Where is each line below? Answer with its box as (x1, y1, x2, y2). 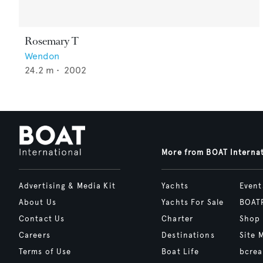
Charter (161, 214, 194, 224)
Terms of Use (19, 247, 72, 257)
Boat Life (161, 247, 200, 257)
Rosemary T (25, 33, 79, 48)
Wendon (25, 50, 59, 62)
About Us (19, 197, 56, 207)
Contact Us (19, 214, 65, 224)
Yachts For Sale (161, 197, 224, 207)
